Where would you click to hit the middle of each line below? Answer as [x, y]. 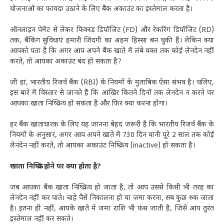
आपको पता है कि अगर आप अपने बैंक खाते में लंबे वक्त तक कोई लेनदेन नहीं [112, 51]
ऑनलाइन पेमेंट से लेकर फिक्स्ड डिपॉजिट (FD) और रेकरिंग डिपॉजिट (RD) [112, 30]
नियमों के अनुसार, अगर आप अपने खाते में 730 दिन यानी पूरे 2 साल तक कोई [112, 135]
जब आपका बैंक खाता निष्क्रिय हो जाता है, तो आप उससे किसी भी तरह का [112, 188]
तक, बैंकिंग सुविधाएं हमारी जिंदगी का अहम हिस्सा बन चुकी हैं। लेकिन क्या [112, 41]
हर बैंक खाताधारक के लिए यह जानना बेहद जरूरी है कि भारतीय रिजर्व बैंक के [112, 125]
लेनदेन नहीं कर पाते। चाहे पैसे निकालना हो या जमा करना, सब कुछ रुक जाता [112, 198]
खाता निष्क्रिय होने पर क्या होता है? [55, 167]
